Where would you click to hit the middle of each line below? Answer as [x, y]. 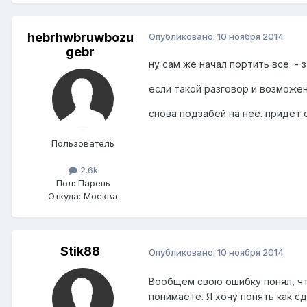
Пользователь [83, 143]
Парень [93, 183]
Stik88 [80, 251]
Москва [99, 196]
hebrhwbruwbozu [80, 37]
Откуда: [64, 196]
